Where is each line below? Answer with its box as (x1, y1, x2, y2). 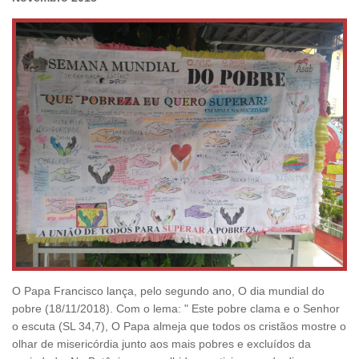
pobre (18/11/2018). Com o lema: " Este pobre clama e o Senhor (12, 302, 340, 316)
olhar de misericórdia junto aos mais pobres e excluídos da (12, 337, 311, 351)
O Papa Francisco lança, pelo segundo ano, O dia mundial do (12, 284, 325, 298)
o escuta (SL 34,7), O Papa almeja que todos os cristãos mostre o (12, 320, 346, 333)
